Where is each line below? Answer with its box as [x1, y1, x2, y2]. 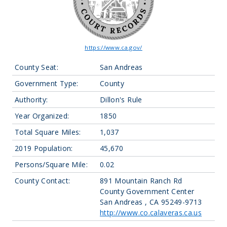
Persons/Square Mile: [15, 160, 88, 169]
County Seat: [15, 62, 59, 72]
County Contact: [15, 176, 70, 185]
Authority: [15, 95, 48, 104]
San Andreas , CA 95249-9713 [100, 197, 202, 207]
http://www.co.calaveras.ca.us [100, 208, 202, 217]
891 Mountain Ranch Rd [100, 176, 182, 185]
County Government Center [100, 186, 195, 196]
